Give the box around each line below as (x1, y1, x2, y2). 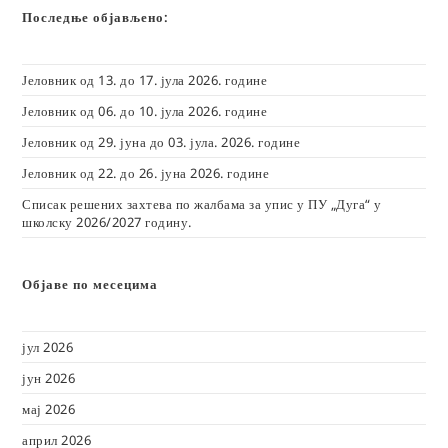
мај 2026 (22, 400, 76, 419)
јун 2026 (22, 369, 76, 388)
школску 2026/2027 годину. (22, 213, 192, 232)
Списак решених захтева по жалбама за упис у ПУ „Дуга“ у (22, 195, 382, 214)
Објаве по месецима (22, 275, 159, 294)
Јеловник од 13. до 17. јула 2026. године (22, 71, 268, 90)
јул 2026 (22, 338, 74, 357)
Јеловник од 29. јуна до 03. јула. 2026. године (22, 133, 301, 152)
